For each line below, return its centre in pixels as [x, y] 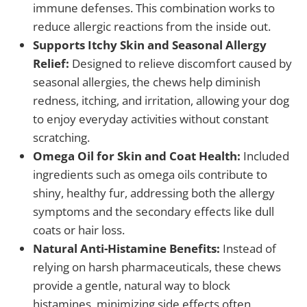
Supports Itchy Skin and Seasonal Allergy [150, 45]
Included [265, 156]
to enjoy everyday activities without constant [151, 119]
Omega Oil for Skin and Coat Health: [137, 156]
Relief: [51, 64]
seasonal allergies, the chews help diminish [147, 82]
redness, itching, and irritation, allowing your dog [161, 101]
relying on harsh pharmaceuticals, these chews [157, 267]
